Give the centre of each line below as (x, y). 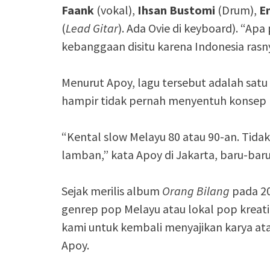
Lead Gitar (92, 28)
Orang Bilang (196, 191)
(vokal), (116, 10)
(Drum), (237, 10)
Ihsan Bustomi (176, 10)
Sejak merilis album (112, 191)
